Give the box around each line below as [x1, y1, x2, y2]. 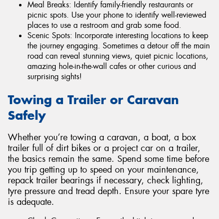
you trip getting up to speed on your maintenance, [8, 163, 199, 175]
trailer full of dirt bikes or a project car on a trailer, [8, 142, 200, 154]
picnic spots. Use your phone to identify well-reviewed [27, 10, 206, 21]
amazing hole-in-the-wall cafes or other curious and [27, 61, 196, 72]
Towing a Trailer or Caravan [8, 92, 179, 108]
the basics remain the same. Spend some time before [8, 153, 209, 165]
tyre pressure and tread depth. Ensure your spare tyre [8, 185, 209, 197]
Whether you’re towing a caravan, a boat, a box [8, 131, 196, 143]
